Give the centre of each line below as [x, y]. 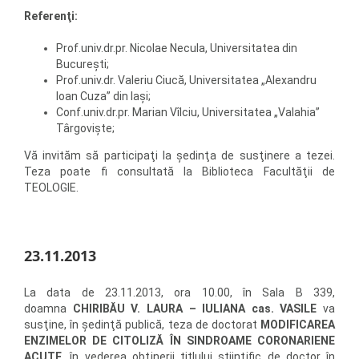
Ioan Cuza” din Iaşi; [103, 96]
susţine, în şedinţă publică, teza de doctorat [142, 324]
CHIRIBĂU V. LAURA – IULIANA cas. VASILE [195, 308]
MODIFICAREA [298, 324]
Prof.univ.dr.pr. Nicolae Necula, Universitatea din [177, 48]
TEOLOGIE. [51, 187]
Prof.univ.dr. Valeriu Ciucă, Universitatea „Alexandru [186, 80]
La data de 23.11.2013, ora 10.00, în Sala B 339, [179, 292]
